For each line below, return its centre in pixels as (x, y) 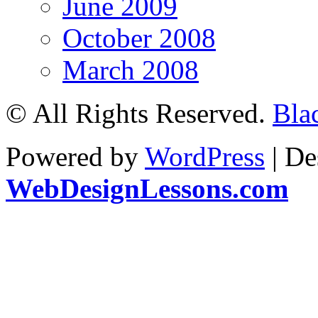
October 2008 (139, 38)
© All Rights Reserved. (139, 113)
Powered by (75, 156)
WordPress (205, 156)
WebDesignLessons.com (147, 188)
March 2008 (131, 70)
